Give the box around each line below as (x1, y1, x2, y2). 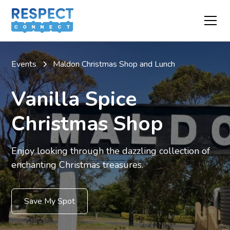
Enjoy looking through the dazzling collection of (11, 145, 210, 157)
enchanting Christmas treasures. (11, 159, 144, 171)
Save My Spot (24, 196, 75, 207)
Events (11, 59, 37, 70)
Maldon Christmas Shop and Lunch (53, 59, 176, 70)
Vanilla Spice (11, 85, 137, 113)
